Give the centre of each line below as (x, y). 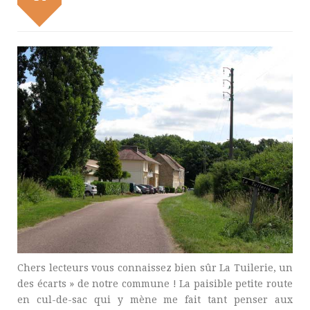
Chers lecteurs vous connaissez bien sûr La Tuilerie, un (155, 267)
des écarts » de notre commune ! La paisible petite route (155, 283)
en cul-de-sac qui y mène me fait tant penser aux (155, 299)
